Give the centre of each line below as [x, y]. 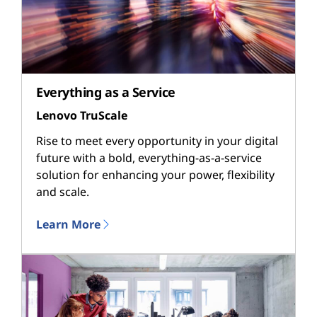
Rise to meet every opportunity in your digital [157, 140]
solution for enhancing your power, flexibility [155, 174]
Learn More [68, 224]
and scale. [63, 191]
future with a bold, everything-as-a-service [149, 157]
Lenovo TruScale [82, 116]
